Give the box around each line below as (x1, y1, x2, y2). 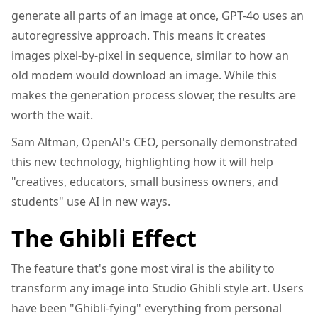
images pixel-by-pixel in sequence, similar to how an (11, 48, 289, 64)
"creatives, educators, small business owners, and (11, 174, 278, 190)
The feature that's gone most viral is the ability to (11, 261, 275, 277)
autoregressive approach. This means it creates (11, 28, 266, 44)
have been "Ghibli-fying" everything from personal (11, 300, 282, 317)
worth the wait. (11, 107, 93, 124)
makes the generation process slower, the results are (11, 87, 296, 104)
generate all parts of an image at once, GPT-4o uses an (11, 8, 304, 24)
